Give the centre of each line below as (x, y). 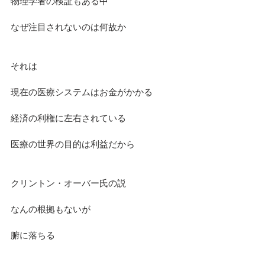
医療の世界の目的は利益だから (73, 144)
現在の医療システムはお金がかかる (82, 92)
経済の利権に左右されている (68, 118)
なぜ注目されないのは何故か (68, 27)
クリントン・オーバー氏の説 (68, 183)
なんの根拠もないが (51, 209)
